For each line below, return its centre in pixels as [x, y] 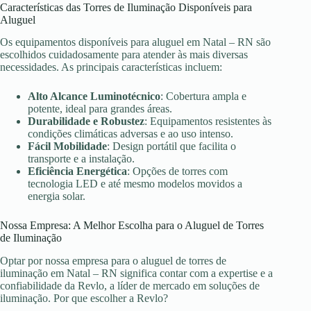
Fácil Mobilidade [67, 146]
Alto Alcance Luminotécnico [94, 96]
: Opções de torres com [177, 171]
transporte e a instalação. [81, 159]
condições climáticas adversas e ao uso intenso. [131, 134]
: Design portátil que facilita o [171, 146]
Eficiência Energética [77, 171]
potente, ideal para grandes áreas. [100, 109]
